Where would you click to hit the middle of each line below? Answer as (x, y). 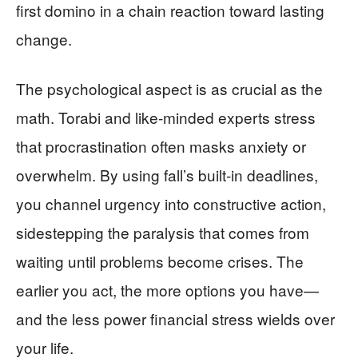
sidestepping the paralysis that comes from (163, 233)
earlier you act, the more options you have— (167, 290)
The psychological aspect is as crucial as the (169, 89)
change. (44, 39)
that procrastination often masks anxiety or (161, 146)
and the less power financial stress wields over (175, 319)
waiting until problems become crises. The (160, 261)
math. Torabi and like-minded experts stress (166, 117)
